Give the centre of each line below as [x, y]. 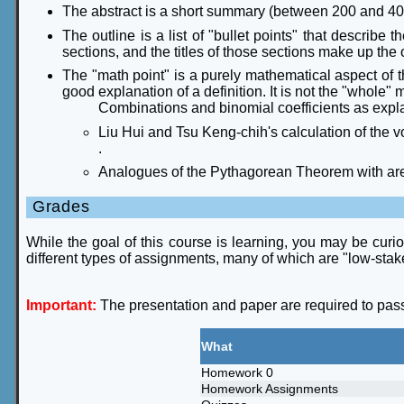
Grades [61, 207]
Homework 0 [237, 372]
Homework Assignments [269, 388]
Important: [61, 305]
